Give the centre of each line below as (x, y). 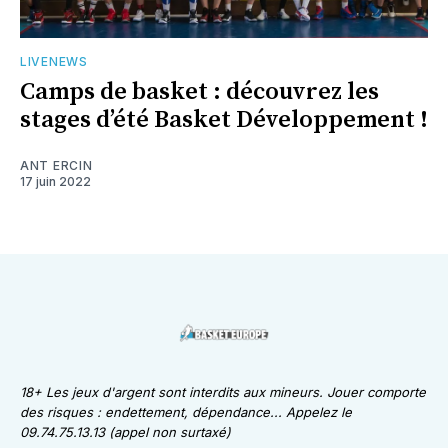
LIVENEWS (54, 62)
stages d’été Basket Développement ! (224, 120)
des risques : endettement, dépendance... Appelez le (186, 412)
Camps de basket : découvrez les (199, 92)
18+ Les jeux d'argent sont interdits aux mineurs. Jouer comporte (223, 392)
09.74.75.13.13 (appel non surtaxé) (125, 432)
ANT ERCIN (56, 166)
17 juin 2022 (55, 182)
